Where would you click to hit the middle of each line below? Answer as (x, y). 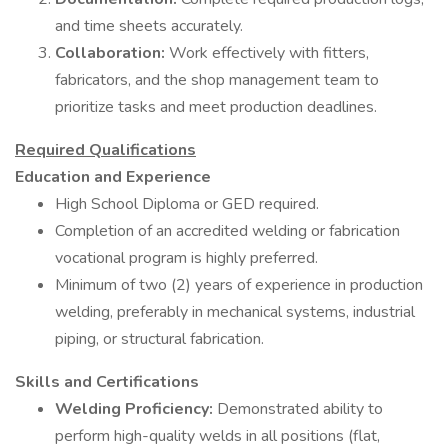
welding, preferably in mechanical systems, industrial (235, 312)
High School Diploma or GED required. (187, 204)
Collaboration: (112, 53)
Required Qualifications (105, 150)
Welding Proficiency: (136, 409)
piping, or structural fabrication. (159, 339)
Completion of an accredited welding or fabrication (227, 231)
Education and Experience (113, 177)
